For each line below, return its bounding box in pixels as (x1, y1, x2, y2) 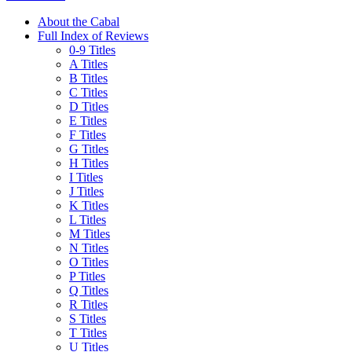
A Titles (69, 57, 108, 71)
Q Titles (69, 283, 108, 297)
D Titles (69, 99, 108, 113)
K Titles (69, 198, 108, 212)
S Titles (69, 311, 106, 325)
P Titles (69, 269, 105, 283)
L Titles (69, 212, 106, 226)
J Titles (69, 184, 104, 198)
